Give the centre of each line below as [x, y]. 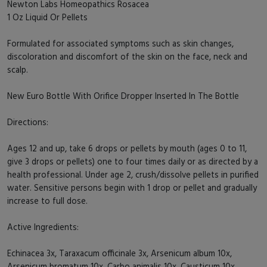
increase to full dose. [49, 200]
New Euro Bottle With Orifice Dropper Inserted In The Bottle [123, 95]
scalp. [20, 69]
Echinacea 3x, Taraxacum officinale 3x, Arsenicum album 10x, [119, 253]
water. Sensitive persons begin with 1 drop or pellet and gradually [132, 187]
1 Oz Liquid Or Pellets [49, 17]
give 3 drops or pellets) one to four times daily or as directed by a [133, 161]
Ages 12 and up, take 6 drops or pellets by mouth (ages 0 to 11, [127, 148]
